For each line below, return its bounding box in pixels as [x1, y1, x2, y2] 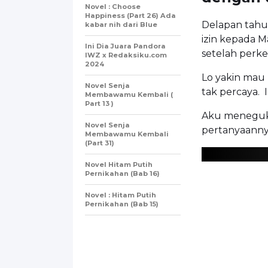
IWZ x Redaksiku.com [85, 50, 167, 59]
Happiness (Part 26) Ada [85, 11, 176, 20]
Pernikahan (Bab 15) [85, 199, 159, 208]
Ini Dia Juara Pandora [85, 41, 166, 50]
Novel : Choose [85, 2, 141, 11]
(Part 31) [85, 138, 114, 147]
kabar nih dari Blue [85, 20, 157, 29]
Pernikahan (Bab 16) [85, 169, 160, 178]
